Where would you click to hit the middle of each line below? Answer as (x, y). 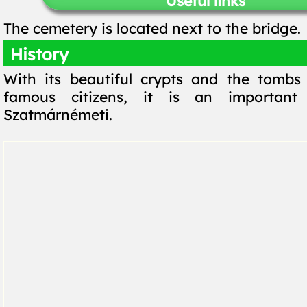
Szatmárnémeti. (58, 114)
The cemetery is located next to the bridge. (152, 28)
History (39, 54)
